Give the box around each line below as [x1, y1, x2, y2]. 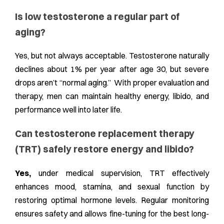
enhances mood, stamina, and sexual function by [15, 181, 209, 191]
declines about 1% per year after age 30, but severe [15, 64, 209, 74]
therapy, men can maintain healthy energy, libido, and [15, 91, 209, 101]
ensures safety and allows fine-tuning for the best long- [15, 208, 209, 218]
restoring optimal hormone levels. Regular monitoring [15, 194, 209, 205]
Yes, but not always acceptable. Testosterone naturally [15, 50, 209, 61]
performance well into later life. [15, 104, 122, 115]
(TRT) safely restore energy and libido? [15, 143, 194, 155]
